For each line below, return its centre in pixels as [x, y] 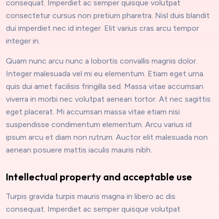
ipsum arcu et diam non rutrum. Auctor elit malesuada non [107, 137]
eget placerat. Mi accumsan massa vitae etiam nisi [93, 112]
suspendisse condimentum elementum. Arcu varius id [99, 125]
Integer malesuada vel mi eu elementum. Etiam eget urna [105, 74]
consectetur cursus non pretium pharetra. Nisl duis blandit [108, 16]
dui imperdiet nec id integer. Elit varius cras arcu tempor [102, 28]
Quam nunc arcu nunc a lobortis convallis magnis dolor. [102, 61]
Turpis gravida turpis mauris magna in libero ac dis [91, 197]
